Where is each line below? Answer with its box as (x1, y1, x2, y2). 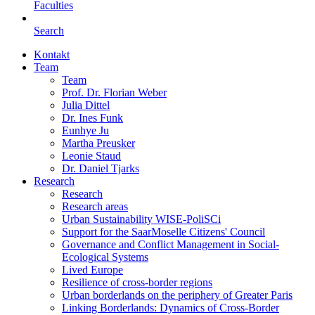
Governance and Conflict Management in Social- (62, 238, 279, 250)
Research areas (62, 200, 128, 212)
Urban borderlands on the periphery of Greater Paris (62, 289, 292, 301)
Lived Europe (62, 264, 123, 276)
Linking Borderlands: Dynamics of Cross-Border (62, 302, 279, 314)
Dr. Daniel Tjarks (62, 162, 139, 174)
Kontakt (34, 49, 70, 60)
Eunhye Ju (62, 124, 109, 136)
